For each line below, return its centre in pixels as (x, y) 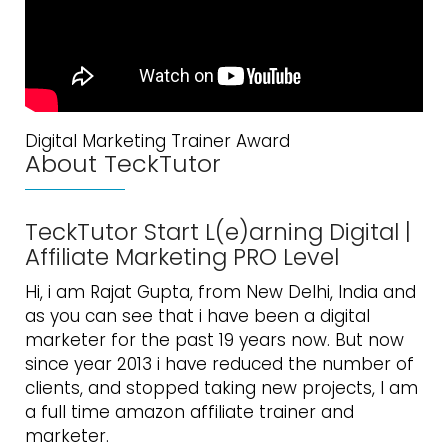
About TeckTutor (123, 163)
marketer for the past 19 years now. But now (214, 339)
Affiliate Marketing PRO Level (182, 256)
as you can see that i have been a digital (197, 315)
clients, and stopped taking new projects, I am (221, 387)
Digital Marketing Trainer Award (157, 140)
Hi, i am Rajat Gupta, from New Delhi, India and (220, 291)
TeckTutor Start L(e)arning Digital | (218, 231)
